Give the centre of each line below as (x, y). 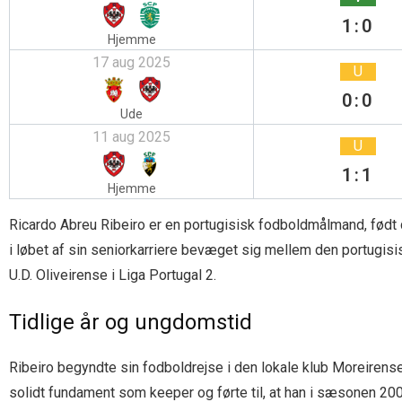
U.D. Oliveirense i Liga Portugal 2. (113, 275)
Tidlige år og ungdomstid (131, 322)
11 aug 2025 (131, 137)
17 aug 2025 (131, 62)
